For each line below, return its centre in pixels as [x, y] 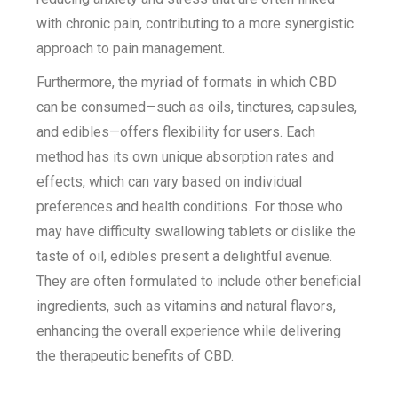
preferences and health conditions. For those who [190, 207]
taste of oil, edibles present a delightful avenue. [185, 256]
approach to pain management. [131, 48]
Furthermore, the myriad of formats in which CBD [187, 82]
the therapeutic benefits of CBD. [135, 356]
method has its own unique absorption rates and [186, 157]
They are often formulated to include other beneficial [199, 281]
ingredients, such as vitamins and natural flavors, [187, 306]
